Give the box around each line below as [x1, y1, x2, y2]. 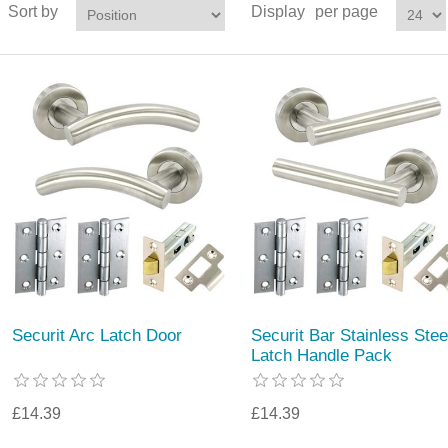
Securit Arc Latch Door [12, 326, 183, 346]
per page [314, 3, 378, 20]
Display [250, 3, 305, 20]
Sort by [7, 3, 58, 20]
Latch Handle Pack [250, 346, 392, 366]
